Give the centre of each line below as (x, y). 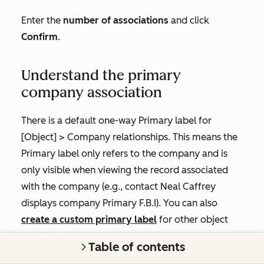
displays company (62, 203)
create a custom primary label (89, 219)
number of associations (116, 20)
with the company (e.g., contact (91, 186)
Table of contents (137, 247)
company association (92, 92)
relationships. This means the (174, 137)
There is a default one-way (80, 120)
